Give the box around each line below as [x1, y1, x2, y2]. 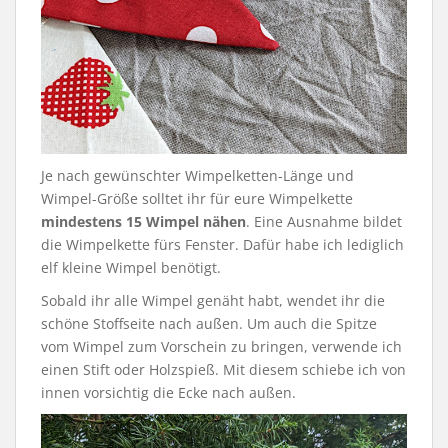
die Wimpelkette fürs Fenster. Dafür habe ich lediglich [41, 234, 404, 254]
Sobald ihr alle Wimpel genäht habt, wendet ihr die [41, 290, 385, 310]
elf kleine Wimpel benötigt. [41, 257, 221, 277]
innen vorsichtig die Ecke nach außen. [41, 382, 296, 402]
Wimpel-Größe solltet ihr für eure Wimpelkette [41, 188, 353, 208]
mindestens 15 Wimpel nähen [41, 211, 246, 231]
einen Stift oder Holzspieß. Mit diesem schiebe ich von [41, 359, 406, 379]
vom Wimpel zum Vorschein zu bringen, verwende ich [41, 336, 402, 356]
